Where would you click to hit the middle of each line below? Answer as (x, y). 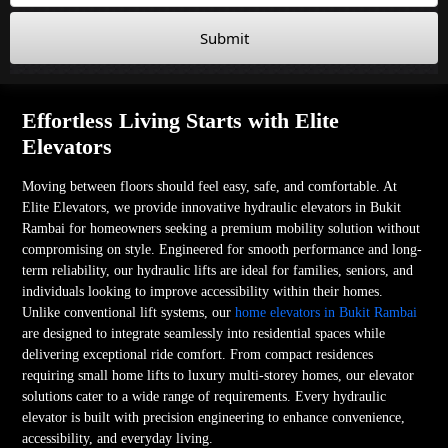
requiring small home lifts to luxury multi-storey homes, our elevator (218, 375)
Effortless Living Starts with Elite (181, 120)
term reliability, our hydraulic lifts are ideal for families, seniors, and (218, 270)
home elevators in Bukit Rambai (326, 312)
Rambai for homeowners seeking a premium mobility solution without (221, 228)
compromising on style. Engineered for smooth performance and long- (222, 249)
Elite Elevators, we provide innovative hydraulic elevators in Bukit (212, 207)
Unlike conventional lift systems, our (129, 312)
